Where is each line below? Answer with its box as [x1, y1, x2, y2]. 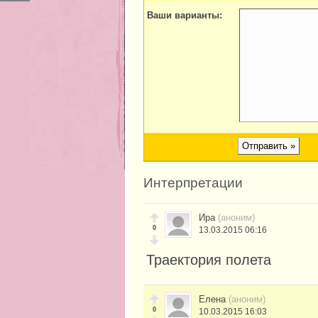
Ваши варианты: [147, 10, 222, 21]
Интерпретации [143, 175, 243, 191]
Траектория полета [146, 251, 271, 268]
